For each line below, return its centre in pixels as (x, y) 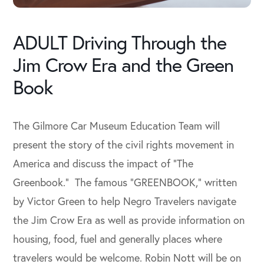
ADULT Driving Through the (120, 42)
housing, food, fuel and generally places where (118, 238)
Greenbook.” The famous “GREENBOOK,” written (125, 182)
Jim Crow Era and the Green (123, 64)
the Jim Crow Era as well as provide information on (129, 220)
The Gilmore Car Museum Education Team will (117, 125)
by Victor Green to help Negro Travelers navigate (125, 201)
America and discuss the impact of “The (103, 163)
